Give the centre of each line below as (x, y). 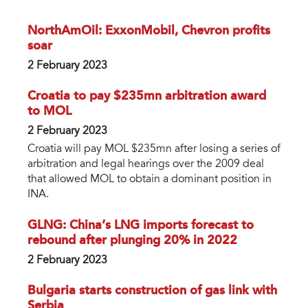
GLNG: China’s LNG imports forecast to (141, 225)
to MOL (49, 112)
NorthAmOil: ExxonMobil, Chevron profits (149, 31)
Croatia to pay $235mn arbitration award (147, 97)
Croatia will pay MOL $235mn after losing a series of (154, 150)
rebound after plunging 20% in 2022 (132, 240)
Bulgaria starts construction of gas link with (152, 290)
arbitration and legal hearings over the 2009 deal (146, 165)
